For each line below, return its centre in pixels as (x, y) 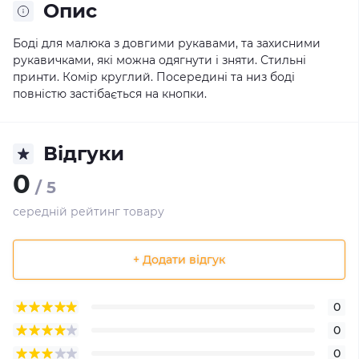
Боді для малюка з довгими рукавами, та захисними (167, 43)
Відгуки (84, 153)
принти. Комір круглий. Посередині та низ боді (154, 77)
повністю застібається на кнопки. (110, 94)
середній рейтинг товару (89, 212)
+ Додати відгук (179, 259)
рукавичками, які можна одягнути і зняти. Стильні (159, 60)
